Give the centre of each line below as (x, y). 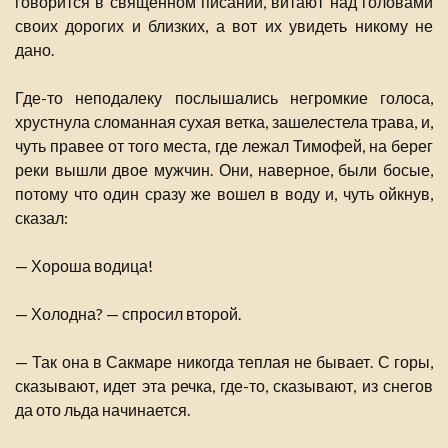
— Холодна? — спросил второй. (128, 314)
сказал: (41, 218)
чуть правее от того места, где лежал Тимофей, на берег (224, 146)
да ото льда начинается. (102, 410)
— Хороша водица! (84, 266)
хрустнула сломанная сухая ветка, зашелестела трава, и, (224, 122)
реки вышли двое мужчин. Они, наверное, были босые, (224, 170)
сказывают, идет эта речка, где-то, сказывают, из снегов (224, 386)
